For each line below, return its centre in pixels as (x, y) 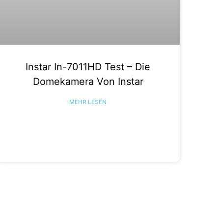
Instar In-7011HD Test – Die (88, 67)
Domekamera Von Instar (88, 81)
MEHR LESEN (88, 102)
